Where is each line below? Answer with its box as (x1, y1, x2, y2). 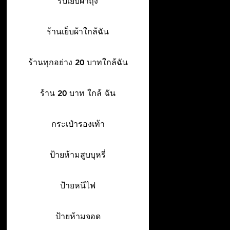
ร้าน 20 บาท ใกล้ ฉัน (40, 88, 116, 98)
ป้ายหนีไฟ (60, 181, 95, 190)
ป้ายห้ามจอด (55, 212, 101, 221)
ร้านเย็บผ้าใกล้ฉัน (47, 27, 109, 36)
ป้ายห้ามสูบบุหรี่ (50, 150, 106, 160)
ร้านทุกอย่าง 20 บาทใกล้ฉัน (28, 57, 128, 67)
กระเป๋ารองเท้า (51, 119, 105, 129)
